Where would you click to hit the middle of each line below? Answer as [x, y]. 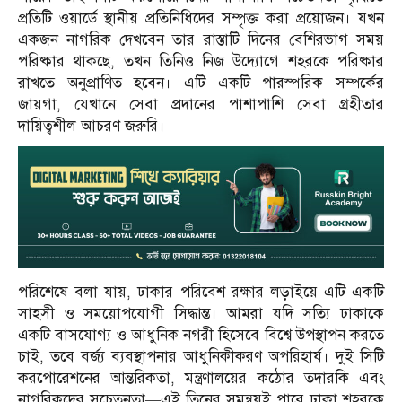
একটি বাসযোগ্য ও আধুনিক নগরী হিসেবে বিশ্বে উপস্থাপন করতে [201, 336]
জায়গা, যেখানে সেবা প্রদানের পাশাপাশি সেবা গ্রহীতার [201, 105]
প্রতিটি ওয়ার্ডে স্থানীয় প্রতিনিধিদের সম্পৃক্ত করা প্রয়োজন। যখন [201, 19]
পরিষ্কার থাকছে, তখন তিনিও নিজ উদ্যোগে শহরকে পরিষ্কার [201, 62]
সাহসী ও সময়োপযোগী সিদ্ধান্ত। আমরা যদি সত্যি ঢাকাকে [201, 314]
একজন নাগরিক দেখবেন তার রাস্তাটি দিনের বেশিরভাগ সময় [201, 40]
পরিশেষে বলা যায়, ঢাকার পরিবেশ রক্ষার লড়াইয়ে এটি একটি [201, 293]
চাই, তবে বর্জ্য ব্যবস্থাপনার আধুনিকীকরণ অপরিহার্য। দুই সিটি [201, 357]
